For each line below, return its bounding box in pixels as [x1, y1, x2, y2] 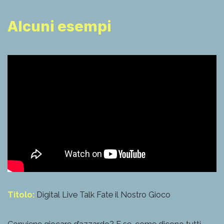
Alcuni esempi [7, 17, 111, 35]
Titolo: [7, 189, 34, 199]
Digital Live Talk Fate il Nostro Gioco [34, 189, 170, 199]
